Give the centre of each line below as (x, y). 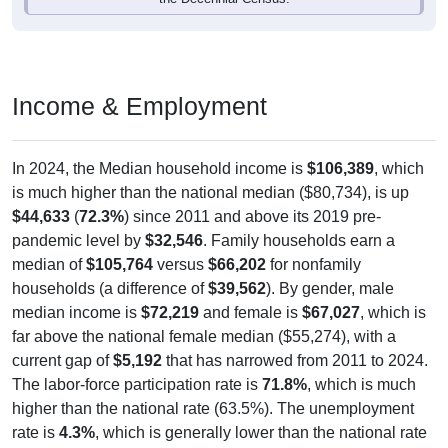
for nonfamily (313, 264)
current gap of (62, 360)
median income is (76, 312)
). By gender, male (330, 288)
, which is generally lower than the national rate (261, 432)
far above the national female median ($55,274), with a (204, 336)
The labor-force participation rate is (137, 384)
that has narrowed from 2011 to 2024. (295, 360)
